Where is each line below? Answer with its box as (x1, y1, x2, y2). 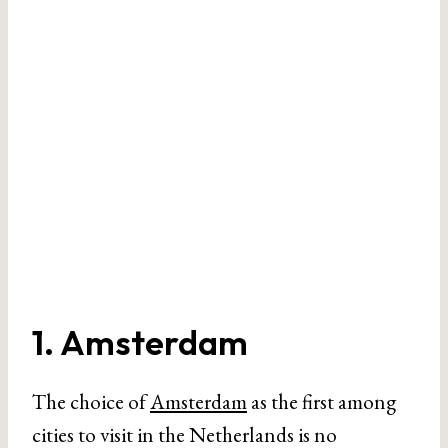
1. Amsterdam (32, 320, 248, 364)
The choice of (32, 387, 150, 415)
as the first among (247, 387, 396, 415)
